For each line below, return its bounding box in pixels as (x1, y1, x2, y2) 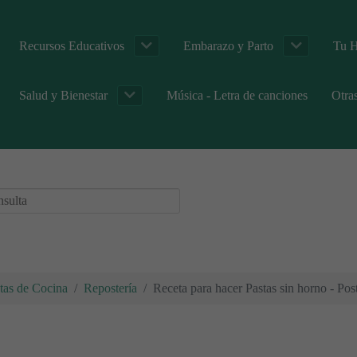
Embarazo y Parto (183, 38, 274, 53)
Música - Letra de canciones (167, 88, 308, 102)
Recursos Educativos (19, 38, 124, 53)
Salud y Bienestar (19, 88, 108, 102)
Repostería (84, 280, 137, 295)
